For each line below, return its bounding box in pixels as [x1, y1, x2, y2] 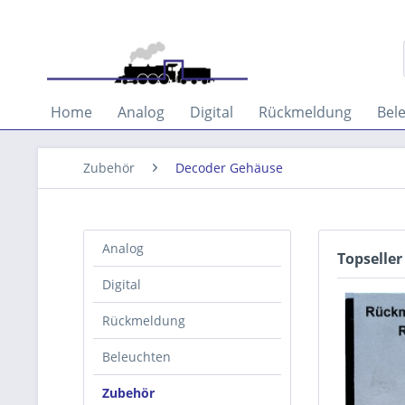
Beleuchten [102, 348, 171, 365]
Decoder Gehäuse [175, 159, 283, 176]
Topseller [337, 249, 402, 268]
